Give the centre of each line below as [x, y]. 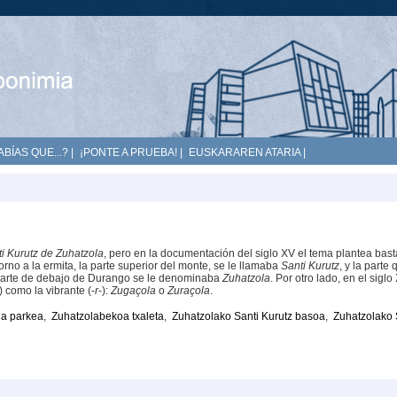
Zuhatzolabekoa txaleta [108, 316]
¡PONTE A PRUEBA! [128, 152]
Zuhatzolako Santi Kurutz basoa [249, 316]
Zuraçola [189, 291]
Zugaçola [133, 291]
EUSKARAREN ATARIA [245, 152]
